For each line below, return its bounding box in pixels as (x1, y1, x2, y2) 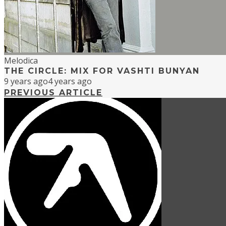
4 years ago (48, 76, 92, 87)
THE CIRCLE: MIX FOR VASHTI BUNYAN (4, 66, 200, 76)
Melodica (4, 55, 38, 67)
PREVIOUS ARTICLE (4, 88, 102, 98)
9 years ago (4, 76, 48, 87)
